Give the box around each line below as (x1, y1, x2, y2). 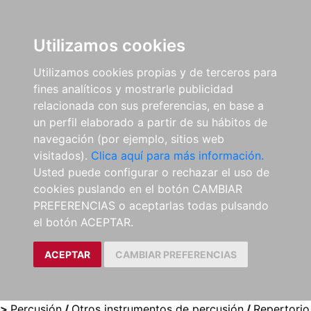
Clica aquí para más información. (91, 149, 264, 162)
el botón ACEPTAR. (33, 215, 133, 229)
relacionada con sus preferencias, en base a (33, 99, 264, 112)
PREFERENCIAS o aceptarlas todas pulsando (33, 199, 269, 212)
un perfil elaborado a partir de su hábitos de (33, 115, 267, 129)
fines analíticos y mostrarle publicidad (33, 82, 233, 96)
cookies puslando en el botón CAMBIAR (33, 182, 242, 196)
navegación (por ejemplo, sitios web (33, 132, 224, 146)
